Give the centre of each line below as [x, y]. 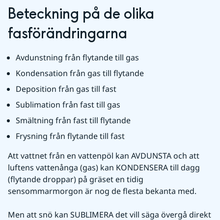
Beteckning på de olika [81, 14]
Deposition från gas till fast [66, 89]
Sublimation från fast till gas [68, 104]
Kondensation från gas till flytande [80, 73]
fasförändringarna [68, 34]
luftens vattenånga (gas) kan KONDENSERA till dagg [104, 167]
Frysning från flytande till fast [70, 136]
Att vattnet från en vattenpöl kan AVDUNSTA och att [104, 155]
